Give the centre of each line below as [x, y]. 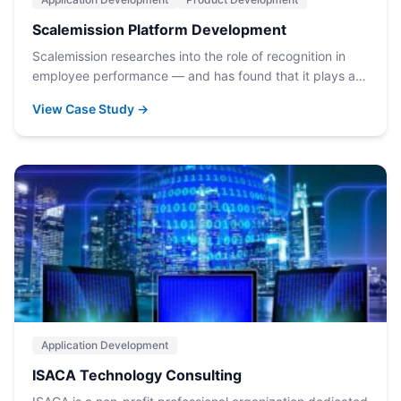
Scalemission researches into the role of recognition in [189, 56]
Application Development [105, 345]
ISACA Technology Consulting [137, 375]
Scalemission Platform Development [159, 30]
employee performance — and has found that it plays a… [199, 76]
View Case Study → [90, 109]
